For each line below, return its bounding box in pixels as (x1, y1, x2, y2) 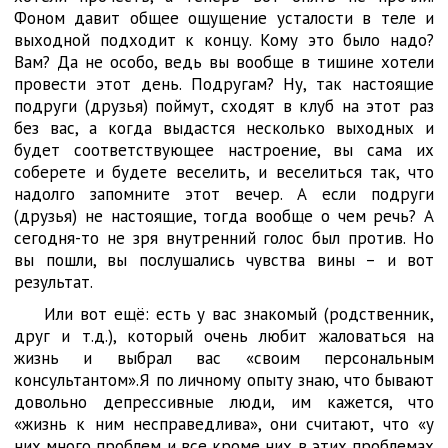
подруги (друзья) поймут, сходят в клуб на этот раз (14, 95, 434, 117)
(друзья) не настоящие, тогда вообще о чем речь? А (14, 205, 434, 227)
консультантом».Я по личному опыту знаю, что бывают (14, 369, 434, 391)
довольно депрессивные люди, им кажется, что (14, 391, 434, 413)
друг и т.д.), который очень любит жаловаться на (14, 325, 434, 347)
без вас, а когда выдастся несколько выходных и (14, 117, 434, 139)
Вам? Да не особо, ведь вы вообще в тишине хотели (14, 51, 434, 73)
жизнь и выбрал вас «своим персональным (14, 347, 434, 369)
